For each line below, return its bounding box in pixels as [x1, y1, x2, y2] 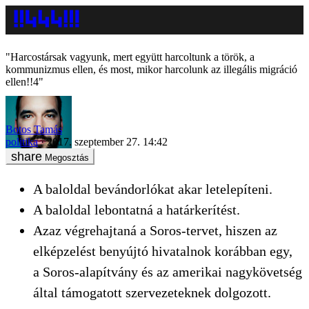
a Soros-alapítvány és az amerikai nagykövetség [33, 263, 302, 279]
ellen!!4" [6, 76, 43, 88]
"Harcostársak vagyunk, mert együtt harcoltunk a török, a [6, 51, 255, 63]
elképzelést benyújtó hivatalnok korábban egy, [33, 243, 292, 259]
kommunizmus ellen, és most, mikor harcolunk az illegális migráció [6, 63, 297, 75]
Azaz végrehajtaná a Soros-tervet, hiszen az [33, 222, 277, 238]
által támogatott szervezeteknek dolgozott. [33, 284, 275, 300]
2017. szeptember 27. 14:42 [47, 135, 168, 148]
